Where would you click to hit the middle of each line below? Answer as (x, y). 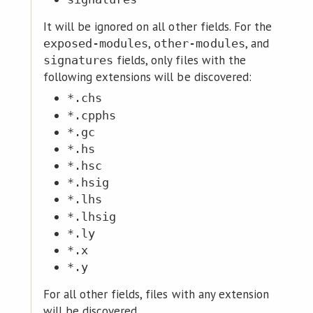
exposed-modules (96, 43)
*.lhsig (92, 216)
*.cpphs (92, 115)
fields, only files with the (180, 60)
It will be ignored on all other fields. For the (158, 26)
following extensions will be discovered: (147, 77)
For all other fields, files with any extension (156, 294)
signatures (78, 60)
